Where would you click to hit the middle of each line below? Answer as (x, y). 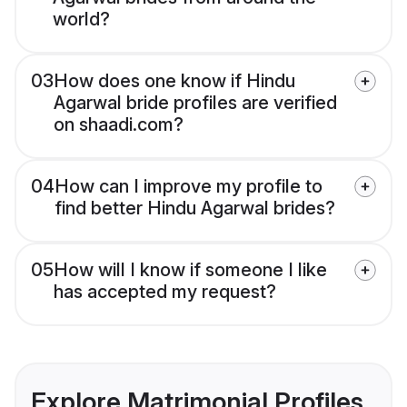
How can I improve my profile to (189, 187)
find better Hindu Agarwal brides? (195, 208)
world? (81, 20)
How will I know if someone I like (190, 270)
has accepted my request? (165, 292)
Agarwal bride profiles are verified (195, 103)
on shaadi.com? (119, 125)
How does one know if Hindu (174, 81)
